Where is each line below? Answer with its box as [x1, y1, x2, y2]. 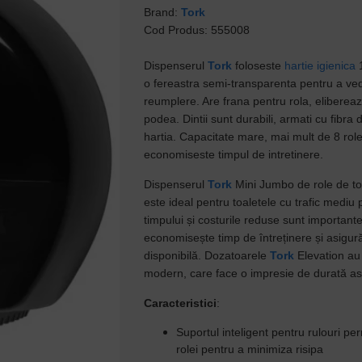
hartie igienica [284, 59, 356, 72]
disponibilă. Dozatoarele [144, 249, 271, 262]
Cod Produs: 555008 [144, 23, 250, 36]
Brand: [144, 6, 182, 19]
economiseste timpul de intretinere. [144, 148, 324, 161]
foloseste [232, 59, 285, 72]
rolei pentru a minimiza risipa [176, 343, 324, 356]
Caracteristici [144, 297, 217, 309]
